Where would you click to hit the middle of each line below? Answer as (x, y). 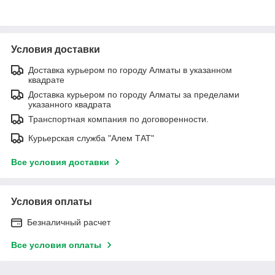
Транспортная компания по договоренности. (118, 119)
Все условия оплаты (56, 245)
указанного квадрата (70, 104)
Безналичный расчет (69, 222)
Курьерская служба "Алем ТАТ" (91, 138)
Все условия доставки (60, 162)
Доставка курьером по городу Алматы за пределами (134, 94)
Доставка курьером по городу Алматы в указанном (130, 70)
